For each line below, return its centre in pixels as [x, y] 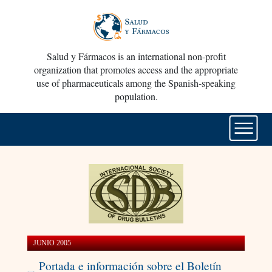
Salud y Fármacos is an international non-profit [136, 56]
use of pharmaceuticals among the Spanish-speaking [136, 83]
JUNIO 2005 [52, 243]
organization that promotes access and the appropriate [136, 70]
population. [136, 97]
